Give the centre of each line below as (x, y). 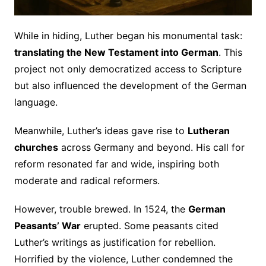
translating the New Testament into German (116, 53)
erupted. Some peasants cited (149, 226)
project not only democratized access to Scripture (128, 69)
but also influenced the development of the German (130, 86)
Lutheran (208, 131)
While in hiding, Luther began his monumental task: (128, 36)
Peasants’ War (47, 226)
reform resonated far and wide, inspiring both (116, 164)
